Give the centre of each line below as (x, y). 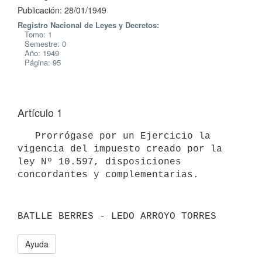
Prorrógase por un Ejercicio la (26, 136)
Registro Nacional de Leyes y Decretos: (88, 25)
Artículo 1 (40, 112)
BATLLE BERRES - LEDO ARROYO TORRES (117, 216)
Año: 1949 (38, 53)
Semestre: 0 (42, 44)
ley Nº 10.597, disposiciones (99, 162)
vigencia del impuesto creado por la (120, 149)
